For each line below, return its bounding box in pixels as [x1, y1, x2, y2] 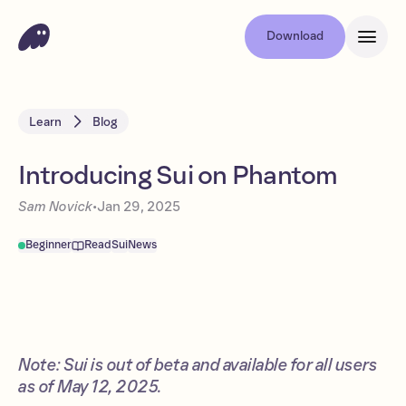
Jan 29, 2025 [97, 198, 180, 215]
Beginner [25, 238, 72, 252]
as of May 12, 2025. [18, 377, 162, 397]
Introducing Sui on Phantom [18, 160, 338, 191]
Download [266, 29, 324, 43]
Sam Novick [18, 198, 92, 215]
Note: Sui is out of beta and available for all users [18, 355, 377, 375]
